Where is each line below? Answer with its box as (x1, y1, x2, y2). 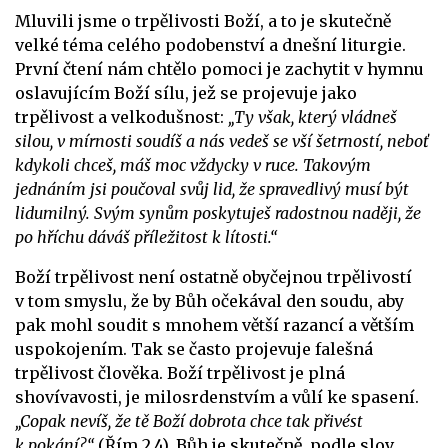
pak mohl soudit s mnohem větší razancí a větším (15, 315, 414, 336)
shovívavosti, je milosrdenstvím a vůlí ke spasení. (15, 387, 419, 408)
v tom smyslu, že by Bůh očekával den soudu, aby (15, 291, 404, 312)
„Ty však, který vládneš (228, 107, 397, 128)
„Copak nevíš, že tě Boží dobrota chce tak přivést (15, 411, 363, 432)
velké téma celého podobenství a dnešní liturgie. (15, 35, 406, 56)
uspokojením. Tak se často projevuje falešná (15, 339, 373, 360)
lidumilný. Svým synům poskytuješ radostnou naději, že (15, 203, 421, 224)
